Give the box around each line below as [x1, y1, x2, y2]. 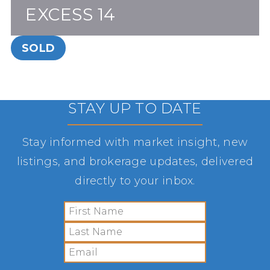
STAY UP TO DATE [68, 99, 202, 118]
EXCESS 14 [25, 4, 116, 25]
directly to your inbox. [75, 174, 195, 188]
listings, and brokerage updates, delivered [16, 155, 254, 169]
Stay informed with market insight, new [22, 136, 248, 149]
